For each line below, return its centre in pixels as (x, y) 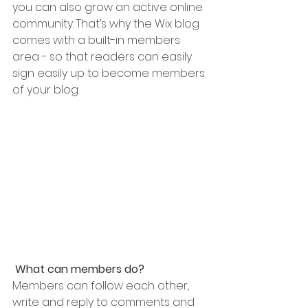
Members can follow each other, (102, 285)
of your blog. (46, 89)
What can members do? (81, 269)
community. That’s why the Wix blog (107, 23)
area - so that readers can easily (103, 56)
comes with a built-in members (98, 40)
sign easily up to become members (110, 73)
